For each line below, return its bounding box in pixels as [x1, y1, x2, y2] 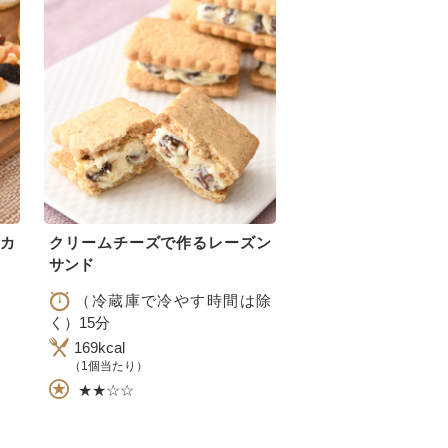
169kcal [74, 338, 125, 356]
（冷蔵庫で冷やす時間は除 [74, 292, 271, 310]
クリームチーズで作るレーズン [49, 234, 271, 252]
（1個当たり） [69, 358, 148, 373]
